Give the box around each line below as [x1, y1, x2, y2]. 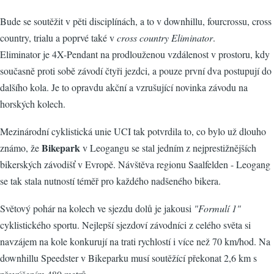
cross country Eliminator [117, 31, 213, 44]
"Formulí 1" [194, 202, 241, 215]
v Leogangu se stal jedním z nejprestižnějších [80, 141, 256, 154]
